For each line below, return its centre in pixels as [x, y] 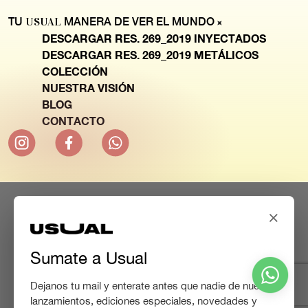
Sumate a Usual [89, 258]
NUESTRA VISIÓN [88, 88]
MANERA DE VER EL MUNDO [139, 22]
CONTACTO [73, 121]
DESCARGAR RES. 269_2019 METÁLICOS [150, 55]
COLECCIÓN [75, 71]
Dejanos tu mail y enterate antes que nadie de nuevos [153, 286]
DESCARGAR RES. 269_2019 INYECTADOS [154, 38]
